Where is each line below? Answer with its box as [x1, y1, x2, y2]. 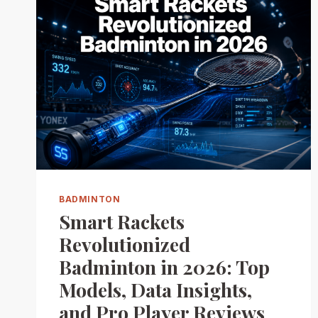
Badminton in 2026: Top [59, 254, 270, 280]
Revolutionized [59, 231, 190, 258]
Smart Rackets [59, 209, 185, 235]
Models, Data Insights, [59, 277, 252, 303]
